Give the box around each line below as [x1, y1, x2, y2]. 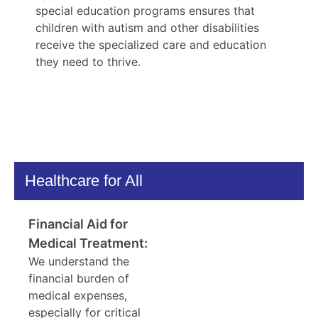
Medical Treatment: [28, 235, 148, 251]
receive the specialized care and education [35, 38, 266, 53]
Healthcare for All [25, 171, 143, 190]
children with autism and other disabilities [35, 21, 259, 35]
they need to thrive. [35, 55, 141, 70]
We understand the [28, 253, 129, 268]
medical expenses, [28, 287, 127, 302]
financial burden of [28, 270, 129, 285]
